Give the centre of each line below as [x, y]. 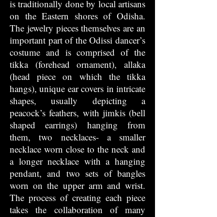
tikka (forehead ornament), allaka [77, 64]
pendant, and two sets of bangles [77, 173]
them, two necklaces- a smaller [77, 137]
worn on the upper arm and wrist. [77, 185]
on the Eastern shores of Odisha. [77, 16]
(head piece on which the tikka [77, 76]
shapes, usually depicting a [77, 101]
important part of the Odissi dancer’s [77, 40]
